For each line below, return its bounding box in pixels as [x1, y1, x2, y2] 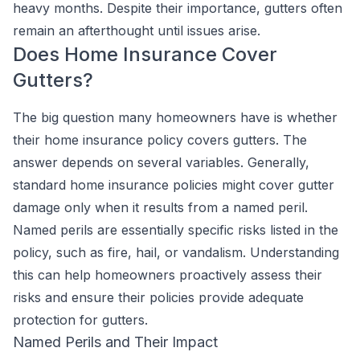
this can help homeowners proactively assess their [13, 267, 322, 283]
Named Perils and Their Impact [13, 333, 218, 350]
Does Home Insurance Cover [13, 43, 277, 66]
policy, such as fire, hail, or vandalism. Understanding [13, 244, 339, 260]
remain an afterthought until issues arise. [13, 22, 260, 39]
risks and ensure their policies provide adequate [13, 289, 304, 305]
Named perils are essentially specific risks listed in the [13, 222, 338, 238]
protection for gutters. [13, 312, 148, 328]
